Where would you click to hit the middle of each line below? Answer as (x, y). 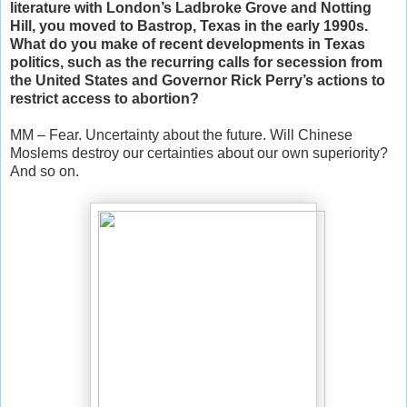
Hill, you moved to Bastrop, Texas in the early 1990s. (189, 26)
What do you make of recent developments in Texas (188, 45)
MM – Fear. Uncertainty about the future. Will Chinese (181, 135)
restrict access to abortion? (104, 99)
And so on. (45, 172)
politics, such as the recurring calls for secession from (196, 63)
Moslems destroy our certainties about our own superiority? (199, 154)
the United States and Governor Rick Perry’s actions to (198, 81)
